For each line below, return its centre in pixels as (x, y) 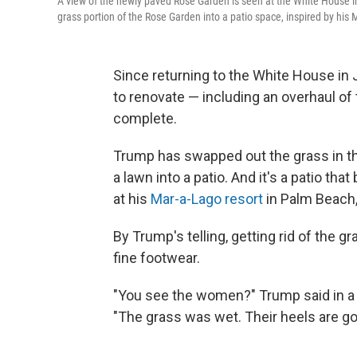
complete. (145, 118)
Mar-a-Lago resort (205, 198)
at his (130, 198)
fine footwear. (157, 257)
